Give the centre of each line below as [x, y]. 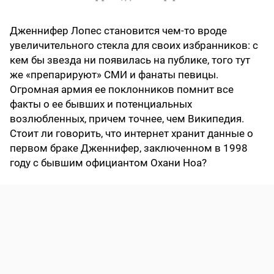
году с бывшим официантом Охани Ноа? [108, 163]
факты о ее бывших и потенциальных [101, 104]
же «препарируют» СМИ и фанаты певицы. [114, 75]
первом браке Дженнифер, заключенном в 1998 [129, 148]
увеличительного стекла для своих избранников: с [134, 46]
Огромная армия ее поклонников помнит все [122, 90]
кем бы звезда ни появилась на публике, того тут [130, 60]
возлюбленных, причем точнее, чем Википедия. [127, 119]
